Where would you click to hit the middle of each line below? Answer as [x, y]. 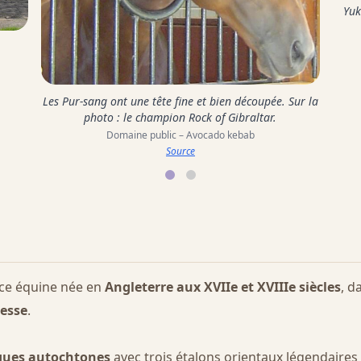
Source [180, 151]
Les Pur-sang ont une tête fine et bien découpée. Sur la [180, 102]
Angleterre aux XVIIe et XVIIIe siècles [223, 286]
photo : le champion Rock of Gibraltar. [180, 118]
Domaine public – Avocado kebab [180, 135]
